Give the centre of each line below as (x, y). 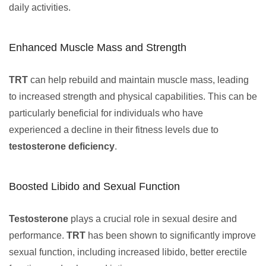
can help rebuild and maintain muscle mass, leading (138, 80)
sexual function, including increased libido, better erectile (128, 252)
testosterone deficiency (62, 146)
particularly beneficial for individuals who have (106, 113)
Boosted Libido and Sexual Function (94, 186)
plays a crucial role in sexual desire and (153, 219)
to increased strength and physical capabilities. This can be (133, 96)
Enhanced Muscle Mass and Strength (98, 47)
